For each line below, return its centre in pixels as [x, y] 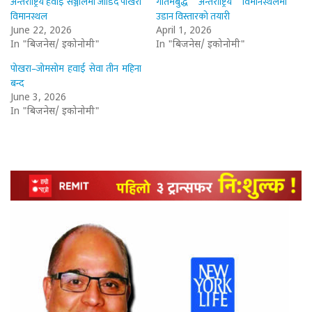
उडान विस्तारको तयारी [193, 17]
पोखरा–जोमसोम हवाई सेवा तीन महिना [76, 69]
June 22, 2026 [41, 31]
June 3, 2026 [38, 98]
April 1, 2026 [184, 31]
